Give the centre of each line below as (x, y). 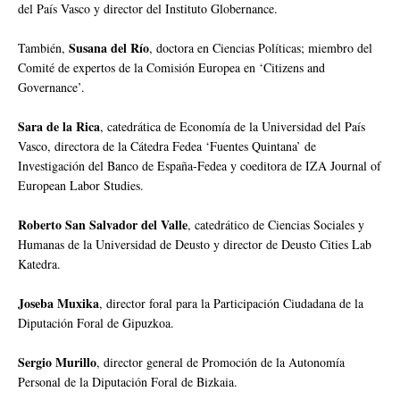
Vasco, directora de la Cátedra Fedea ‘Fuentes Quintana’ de (167, 146)
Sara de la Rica (59, 126)
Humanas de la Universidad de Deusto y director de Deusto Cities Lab (195, 244)
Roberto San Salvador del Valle (103, 224)
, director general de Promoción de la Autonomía (221, 362)
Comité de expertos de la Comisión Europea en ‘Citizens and (171, 67)
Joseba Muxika (58, 303)
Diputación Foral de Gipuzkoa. (96, 322)
